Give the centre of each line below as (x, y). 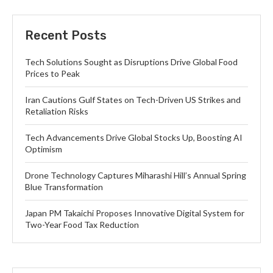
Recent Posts (66, 35)
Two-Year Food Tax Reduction (82, 225)
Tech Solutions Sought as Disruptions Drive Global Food (131, 62)
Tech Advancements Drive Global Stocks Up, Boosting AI (134, 137)
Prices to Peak (52, 73)
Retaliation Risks (57, 111)
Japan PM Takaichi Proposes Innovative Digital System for (135, 213)
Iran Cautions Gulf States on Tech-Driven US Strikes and (133, 100)
